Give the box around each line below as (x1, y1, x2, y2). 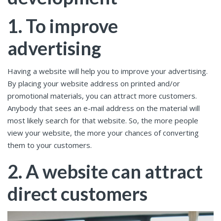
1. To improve (7, 14, 118, 37)
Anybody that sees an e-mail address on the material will (7, 103, 200, 113)
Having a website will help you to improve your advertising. (7, 66, 208, 76)
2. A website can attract (7, 160, 203, 183)
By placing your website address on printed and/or (7, 78, 180, 89)
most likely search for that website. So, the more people (7, 115, 198, 126)
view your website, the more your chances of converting (7, 128, 199, 138)
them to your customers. (7, 140, 92, 150)
